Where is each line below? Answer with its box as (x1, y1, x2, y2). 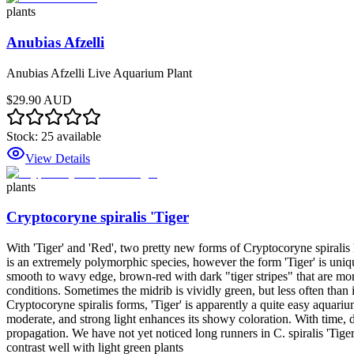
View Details (25, 151, 90, 165)
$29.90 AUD (6, 92, 72, 107)
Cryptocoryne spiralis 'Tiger (6, 209, 189, 226)
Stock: (6, 129, 41, 143)
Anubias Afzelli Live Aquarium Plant (6, 66, 192, 80)
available (54, 129, 101, 143)
